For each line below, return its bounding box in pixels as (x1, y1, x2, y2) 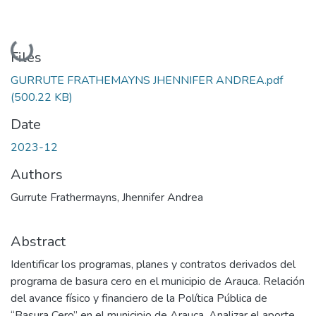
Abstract (11, 231, 66, 251)
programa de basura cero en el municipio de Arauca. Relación (11, 273, 305, 289)
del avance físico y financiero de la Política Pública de (11, 290, 267, 306)
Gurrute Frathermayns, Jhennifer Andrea (11, 189, 203, 205)
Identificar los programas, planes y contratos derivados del (11, 256, 296, 272)
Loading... (12, 37, 60, 59)
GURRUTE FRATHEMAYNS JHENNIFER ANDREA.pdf (11, 72, 283, 88)
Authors (11, 164, 63, 184)
